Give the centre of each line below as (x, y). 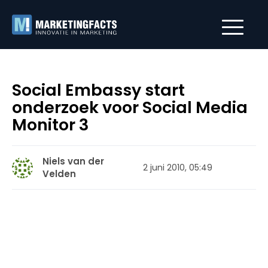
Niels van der (73, 161)
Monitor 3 (50, 125)
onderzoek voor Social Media (130, 107)
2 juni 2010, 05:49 (178, 167)
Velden (59, 174)
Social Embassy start (98, 90)
